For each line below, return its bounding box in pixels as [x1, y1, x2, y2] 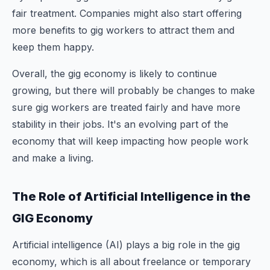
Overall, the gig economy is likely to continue [12, 67, 217, 80]
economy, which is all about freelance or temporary [12, 256, 251, 268]
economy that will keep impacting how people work [12, 135, 248, 147]
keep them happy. [12, 41, 94, 53]
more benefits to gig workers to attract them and [12, 24, 234, 36]
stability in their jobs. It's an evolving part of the [12, 118, 228, 130]
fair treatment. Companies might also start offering [12, 7, 242, 19]
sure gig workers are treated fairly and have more [12, 101, 240, 113]
